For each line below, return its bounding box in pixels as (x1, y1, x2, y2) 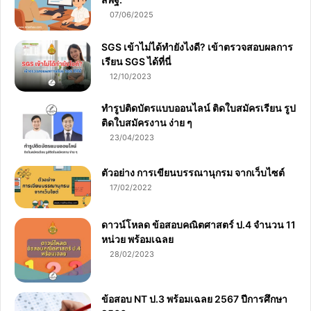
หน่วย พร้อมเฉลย (101, 233, 174, 246)
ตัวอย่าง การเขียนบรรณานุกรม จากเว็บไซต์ (101, 166, 285, 178)
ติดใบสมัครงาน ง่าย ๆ (101, 117, 192, 129)
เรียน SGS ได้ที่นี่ (101, 55, 171, 67)
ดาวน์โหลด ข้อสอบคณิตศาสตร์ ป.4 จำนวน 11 (101, 219, 296, 231)
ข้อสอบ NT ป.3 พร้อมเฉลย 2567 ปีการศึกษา (101, 292, 287, 305)
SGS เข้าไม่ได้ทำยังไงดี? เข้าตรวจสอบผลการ (101, 40, 293, 53)
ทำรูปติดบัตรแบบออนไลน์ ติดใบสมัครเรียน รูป (101, 102, 296, 115)
